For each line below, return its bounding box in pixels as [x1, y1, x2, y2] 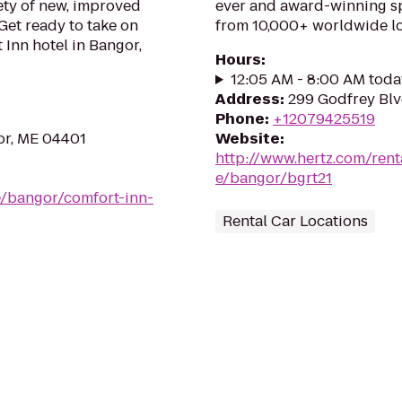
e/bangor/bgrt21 [215, 168, 332, 188]
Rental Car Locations [223, 211, 368, 232]
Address [215, 89, 280, 109]
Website [215, 128, 280, 149]
